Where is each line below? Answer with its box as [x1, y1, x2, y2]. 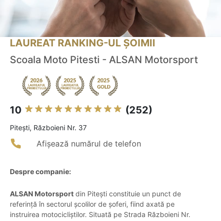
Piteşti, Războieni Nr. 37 [10, 123, 87, 132]
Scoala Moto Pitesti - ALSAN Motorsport [10, 54, 198, 66]
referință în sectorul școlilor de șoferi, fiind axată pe [10, 200, 175, 209]
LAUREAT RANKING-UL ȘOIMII [10, 37, 155, 49]
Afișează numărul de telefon [37, 139, 141, 149]
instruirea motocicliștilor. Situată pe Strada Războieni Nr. [10, 210, 190, 219]
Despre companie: [10, 167, 71, 176]
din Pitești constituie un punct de [74, 189, 181, 198]
